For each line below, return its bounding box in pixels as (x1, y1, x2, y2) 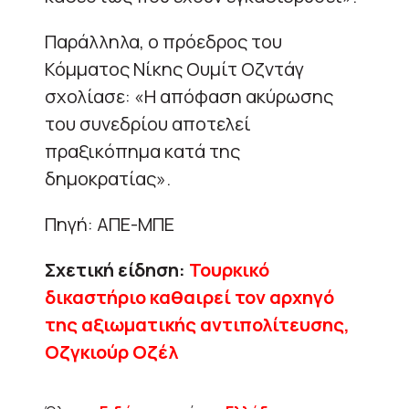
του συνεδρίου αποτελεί (45, 110, 251, 136)
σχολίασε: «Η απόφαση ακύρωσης (45, 83, 333, 109)
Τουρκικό (189, 257, 269, 282)
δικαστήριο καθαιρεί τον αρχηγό (45, 284, 334, 309)
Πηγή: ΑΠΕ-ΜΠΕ (45, 211, 174, 236)
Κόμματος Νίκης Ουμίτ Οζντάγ (45, 56, 304, 81)
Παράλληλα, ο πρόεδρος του (45, 28, 282, 54)
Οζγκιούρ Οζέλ (45, 339, 178, 364)
